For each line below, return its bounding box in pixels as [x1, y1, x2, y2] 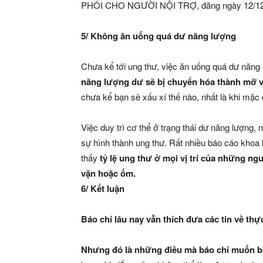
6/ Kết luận [81, 182, 124, 195]
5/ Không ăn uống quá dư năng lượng [81, 29, 236, 42]
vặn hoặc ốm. [81, 167, 136, 180]
